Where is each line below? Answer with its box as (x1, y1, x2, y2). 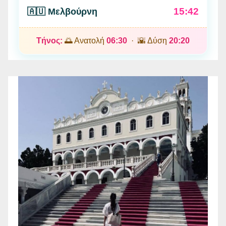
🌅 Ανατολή (63, 36, 106, 45)
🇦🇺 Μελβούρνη (27, 6, 97, 17)
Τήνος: (36, 36, 63, 45)
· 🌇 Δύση (127, 36, 169, 45)
